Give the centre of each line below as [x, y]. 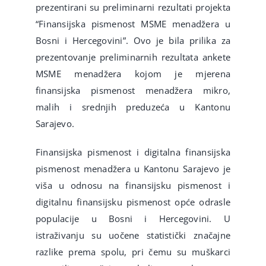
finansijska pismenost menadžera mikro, [133, 91]
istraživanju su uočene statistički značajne [133, 235]
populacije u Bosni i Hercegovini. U [133, 219]
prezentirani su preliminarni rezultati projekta [133, 7]
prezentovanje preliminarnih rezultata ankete [133, 57]
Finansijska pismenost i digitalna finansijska [133, 152]
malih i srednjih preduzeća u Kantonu [133, 107]
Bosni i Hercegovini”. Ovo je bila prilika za [133, 41]
